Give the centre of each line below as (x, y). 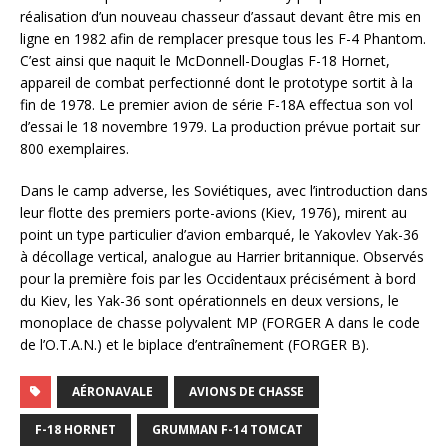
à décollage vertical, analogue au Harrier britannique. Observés (222, 257)
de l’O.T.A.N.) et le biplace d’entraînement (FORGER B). (194, 345)
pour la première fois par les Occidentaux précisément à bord (218, 279)
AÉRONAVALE (112, 392)
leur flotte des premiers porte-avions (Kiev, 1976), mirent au (213, 213)
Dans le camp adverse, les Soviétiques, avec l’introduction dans (224, 191)
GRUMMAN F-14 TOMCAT (227, 430)
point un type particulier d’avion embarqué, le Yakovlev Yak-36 (219, 235)
